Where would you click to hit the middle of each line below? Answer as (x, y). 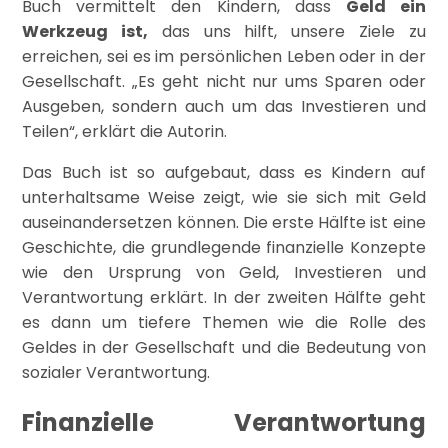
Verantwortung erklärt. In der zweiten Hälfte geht (224, 298)
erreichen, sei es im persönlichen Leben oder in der (224, 57)
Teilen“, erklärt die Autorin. (125, 132)
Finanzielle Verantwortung (224, 423)
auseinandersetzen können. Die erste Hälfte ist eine (224, 223)
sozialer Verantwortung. (116, 373)
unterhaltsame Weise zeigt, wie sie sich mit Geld (224, 198)
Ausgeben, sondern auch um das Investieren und (224, 107)
